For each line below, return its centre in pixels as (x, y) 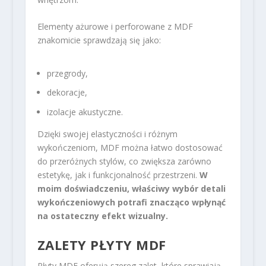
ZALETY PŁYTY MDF (102, 244)
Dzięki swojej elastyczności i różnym (107, 134)
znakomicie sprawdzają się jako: (99, 40)
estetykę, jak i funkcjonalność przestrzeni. (118, 175)
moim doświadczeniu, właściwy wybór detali (131, 189)
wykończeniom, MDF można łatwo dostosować (130, 148)
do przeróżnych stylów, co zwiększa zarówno (124, 161)
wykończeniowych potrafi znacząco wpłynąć (131, 202)
